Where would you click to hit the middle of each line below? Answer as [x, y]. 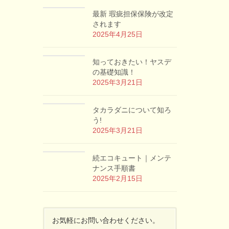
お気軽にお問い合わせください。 [106, 220]
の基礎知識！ [114, 72]
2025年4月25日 [117, 34]
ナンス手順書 [114, 168]
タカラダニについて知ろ [132, 110]
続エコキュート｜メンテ [132, 158]
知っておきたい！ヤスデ [132, 62]
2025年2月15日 [117, 178]
